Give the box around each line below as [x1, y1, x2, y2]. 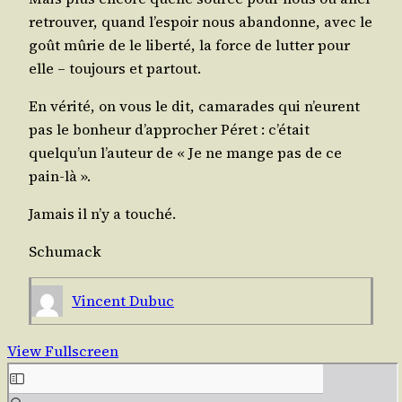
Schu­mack [29, 241, 101, 262]
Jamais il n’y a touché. [29, 204, 176, 224]
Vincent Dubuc [72, 290, 174, 310]
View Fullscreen [7, 341, 118, 362]
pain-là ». [29, 165, 91, 186]
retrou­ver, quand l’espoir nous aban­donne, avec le [29, 11, 372, 31]
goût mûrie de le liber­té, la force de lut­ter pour [29, 34, 350, 55]
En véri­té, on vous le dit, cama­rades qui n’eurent [29, 95, 360, 116]
